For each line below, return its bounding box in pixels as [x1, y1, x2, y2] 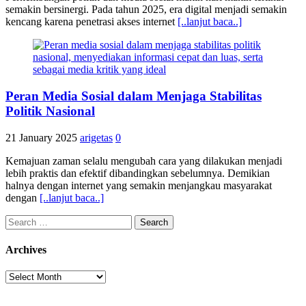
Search [5, 214, 34, 226]
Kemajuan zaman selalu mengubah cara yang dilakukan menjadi [5, 154, 282, 167]
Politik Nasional [5, 104, 95, 119]
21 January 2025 [5, 131, 77, 143]
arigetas [80, 131, 113, 143]
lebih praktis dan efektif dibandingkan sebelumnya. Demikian [5, 167, 270, 179]
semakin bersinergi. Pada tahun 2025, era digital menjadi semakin [5, 3, 287, 16]
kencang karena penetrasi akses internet [5, 16, 178, 28]
